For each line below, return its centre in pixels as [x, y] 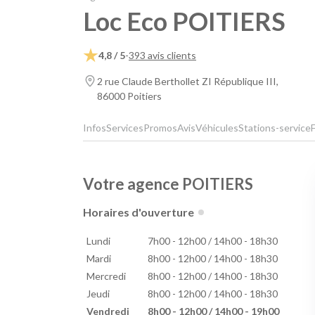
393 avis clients [162, 55]
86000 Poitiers [129, 96]
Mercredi [106, 276]
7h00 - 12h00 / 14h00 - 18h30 [212, 241]
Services [125, 128]
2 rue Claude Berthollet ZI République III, [188, 82]
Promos [160, 128]
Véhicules [217, 128]
